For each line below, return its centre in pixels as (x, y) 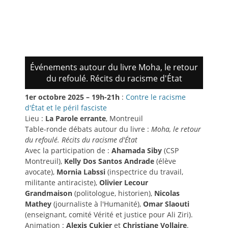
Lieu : (35, 119)
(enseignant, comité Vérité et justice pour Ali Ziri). (109, 215)
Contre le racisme (156, 97)
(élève (166, 161)
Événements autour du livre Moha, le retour (114, 67)
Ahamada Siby (138, 151)
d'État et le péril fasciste (66, 108)
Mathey (39, 204)
